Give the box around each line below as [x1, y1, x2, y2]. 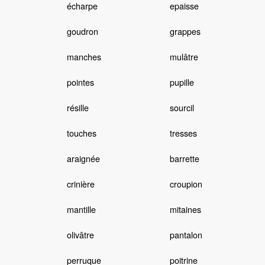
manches [66, 50, 101, 63]
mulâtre [169, 50, 198, 63]
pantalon [169, 228, 202, 241]
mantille [66, 203, 96, 216]
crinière [66, 177, 95, 190]
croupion [169, 177, 202, 190]
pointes [66, 76, 94, 89]
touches [66, 127, 96, 140]
